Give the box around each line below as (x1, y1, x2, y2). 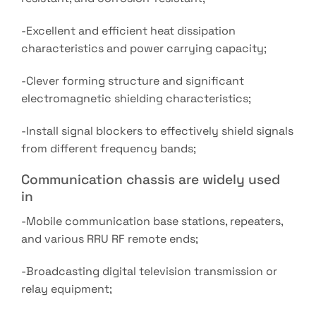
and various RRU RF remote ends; (21, 231, 198, 247)
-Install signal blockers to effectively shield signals (21, 123, 293, 138)
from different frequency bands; (21, 140, 196, 156)
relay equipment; (21, 281, 112, 296)
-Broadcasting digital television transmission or (21, 263, 277, 279)
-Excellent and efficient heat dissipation (21, 23, 236, 39)
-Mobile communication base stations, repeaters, (21, 214, 283, 229)
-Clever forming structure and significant (21, 73, 244, 88)
